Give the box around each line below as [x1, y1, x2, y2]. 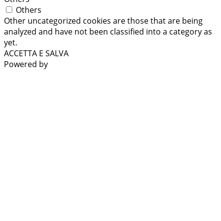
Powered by [4, 58, 48, 70]
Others [16, 4, 41, 15]
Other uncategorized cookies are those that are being [4, 15, 203, 26]
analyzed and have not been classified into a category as [4, 26, 212, 37]
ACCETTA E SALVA [4, 47, 69, 59]
